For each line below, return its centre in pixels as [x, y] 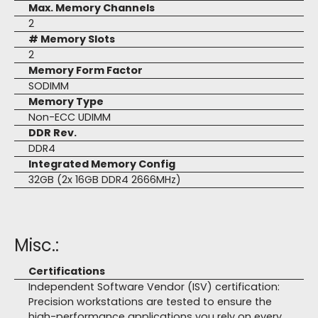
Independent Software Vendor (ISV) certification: [154, 287]
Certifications [67, 271]
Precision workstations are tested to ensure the [150, 302]
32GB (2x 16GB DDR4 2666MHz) [105, 180]
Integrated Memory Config [102, 164]
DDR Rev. [53, 133]
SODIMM [49, 86]
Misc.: [37, 245]
